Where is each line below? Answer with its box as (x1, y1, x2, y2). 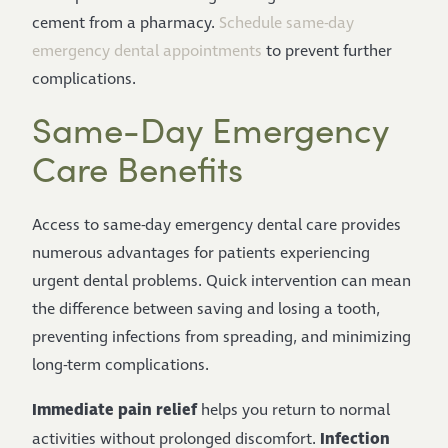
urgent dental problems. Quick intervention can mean (32, 271, 411, 292)
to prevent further (262, 41, 392, 62)
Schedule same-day (219, 13, 354, 34)
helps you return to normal (197, 400, 390, 421)
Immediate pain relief (32, 399, 197, 421)
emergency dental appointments (32, 41, 262, 62)
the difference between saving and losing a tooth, (32, 299, 380, 320)
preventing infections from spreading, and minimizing (32, 327, 411, 348)
